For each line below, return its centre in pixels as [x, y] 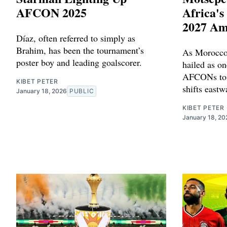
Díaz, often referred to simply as [76, 38]
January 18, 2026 [42, 91]
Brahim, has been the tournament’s [80, 50]
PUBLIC [82, 91]
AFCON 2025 [51, 12]
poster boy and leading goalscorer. [79, 62]
